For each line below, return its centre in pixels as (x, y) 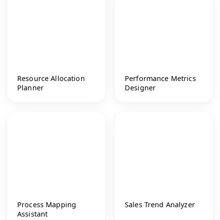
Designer (140, 87)
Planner (31, 87)
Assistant (33, 214)
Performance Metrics (160, 78)
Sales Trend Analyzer (160, 204)
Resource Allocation (51, 78)
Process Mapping (47, 204)
